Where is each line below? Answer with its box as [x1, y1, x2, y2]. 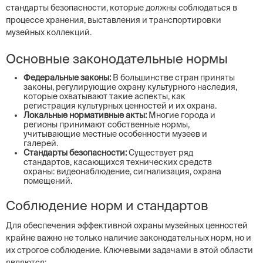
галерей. [23, 139, 58, 148]
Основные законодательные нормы [6, 51, 228, 66]
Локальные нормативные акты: [23, 110, 147, 120]
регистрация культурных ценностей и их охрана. [23, 101, 217, 110]
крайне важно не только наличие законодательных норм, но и [6, 233, 251, 242]
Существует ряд [127, 148, 193, 157]
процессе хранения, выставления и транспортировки [6, 15, 221, 25]
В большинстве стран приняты [111, 73, 235, 82]
